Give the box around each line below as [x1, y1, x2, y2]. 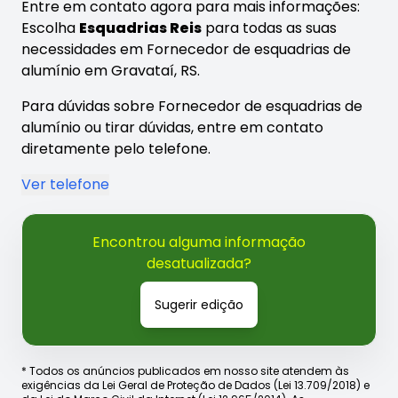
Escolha [21, 17, 79, 38]
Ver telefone [21, 173, 109, 195]
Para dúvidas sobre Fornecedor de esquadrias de [21, 95, 362, 116]
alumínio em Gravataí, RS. [21, 60, 200, 81]
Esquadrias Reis [79, 17, 202, 38]
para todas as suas [202, 17, 337, 38]
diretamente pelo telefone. [21, 138, 211, 159]
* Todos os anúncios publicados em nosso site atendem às [21, 362, 349, 378]
